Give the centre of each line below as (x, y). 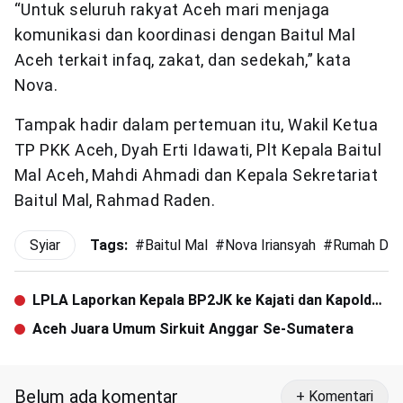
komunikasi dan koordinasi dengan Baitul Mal (185, 34)
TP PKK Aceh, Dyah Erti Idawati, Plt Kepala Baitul (198, 149)
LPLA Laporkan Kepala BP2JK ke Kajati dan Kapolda (206, 300)
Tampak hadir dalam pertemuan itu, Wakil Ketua (197, 124)
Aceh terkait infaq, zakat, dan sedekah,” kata (183, 59)
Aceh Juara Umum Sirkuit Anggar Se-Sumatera (193, 328)
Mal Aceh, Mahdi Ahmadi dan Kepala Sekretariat (197, 175)
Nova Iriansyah (270, 245)
